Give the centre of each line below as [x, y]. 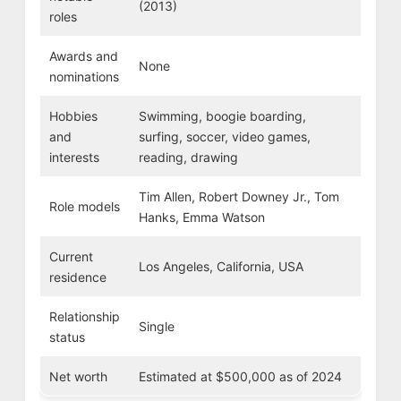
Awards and [83, 55]
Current [71, 256]
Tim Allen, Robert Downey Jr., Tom [239, 196]
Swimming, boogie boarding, [222, 115]
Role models [84, 206]
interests [74, 157]
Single [156, 326]
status [67, 337]
